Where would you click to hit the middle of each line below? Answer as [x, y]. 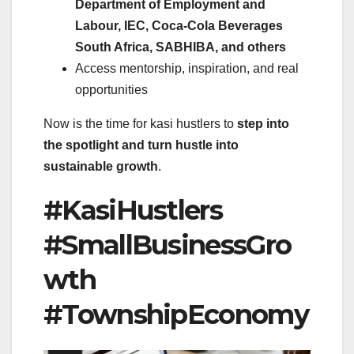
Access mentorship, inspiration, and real [187, 69]
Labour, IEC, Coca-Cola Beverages [179, 26]
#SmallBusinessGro [168, 245]
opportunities [111, 90]
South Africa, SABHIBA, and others [181, 47]
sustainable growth [101, 167]
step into [263, 124]
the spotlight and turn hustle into [141, 145]
